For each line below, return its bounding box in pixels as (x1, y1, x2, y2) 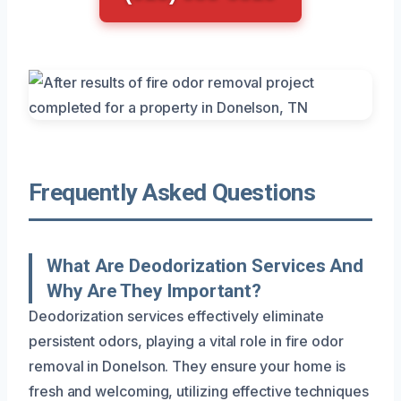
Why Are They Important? (47, 279, 262, 302)
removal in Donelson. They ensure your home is (29, 356, 346, 375)
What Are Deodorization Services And (47, 254, 364, 277)
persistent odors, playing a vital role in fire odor (29, 331, 344, 350)
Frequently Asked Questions (29, 178, 316, 206)
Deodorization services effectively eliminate (29, 306, 324, 325)
